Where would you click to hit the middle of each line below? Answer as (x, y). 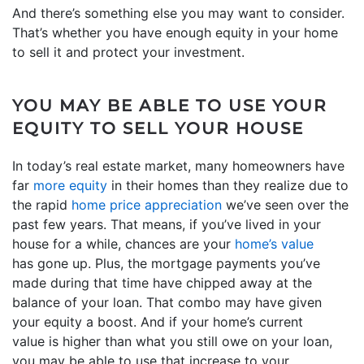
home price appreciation (147, 204)
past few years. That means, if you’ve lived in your (167, 224)
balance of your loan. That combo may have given (167, 302)
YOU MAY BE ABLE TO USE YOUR (170, 105)
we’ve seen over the (285, 204)
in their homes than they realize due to (228, 185)
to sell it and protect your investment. (128, 52)
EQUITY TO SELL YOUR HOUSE (158, 128)
